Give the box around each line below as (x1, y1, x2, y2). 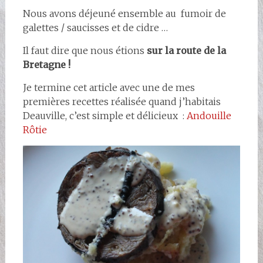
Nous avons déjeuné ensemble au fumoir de (22, 8, 226, 20)
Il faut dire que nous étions (22, 45, 147, 57)
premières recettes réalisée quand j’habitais (22, 96, 221, 108)
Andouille (186, 110, 231, 122)
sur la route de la (146, 45, 226, 57)
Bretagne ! (22, 59, 75, 71)
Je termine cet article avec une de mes (22, 82, 195, 94)
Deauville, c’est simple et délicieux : (22, 110, 187, 122)
